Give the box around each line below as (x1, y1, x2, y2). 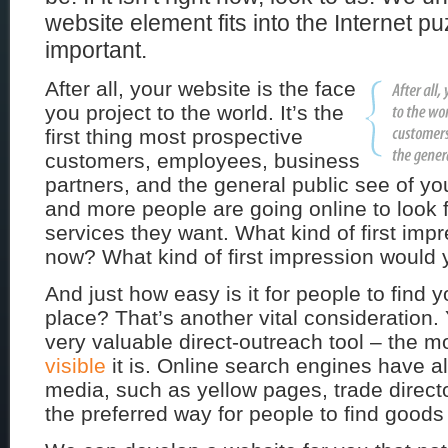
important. (45, 37, 147, 63)
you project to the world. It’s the (45, 101, 344, 124)
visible (45, 354, 106, 377)
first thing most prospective (45, 125, 303, 148)
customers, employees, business (45, 149, 360, 172)
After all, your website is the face (45, 77, 356, 100)
